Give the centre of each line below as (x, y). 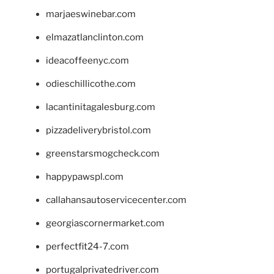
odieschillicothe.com (91, 84)
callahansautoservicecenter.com (116, 200)
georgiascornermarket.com (105, 224)
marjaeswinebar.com (91, 14)
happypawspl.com (85, 177)
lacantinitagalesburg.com (101, 107)
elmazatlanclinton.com (95, 38)
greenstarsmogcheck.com (103, 154)
